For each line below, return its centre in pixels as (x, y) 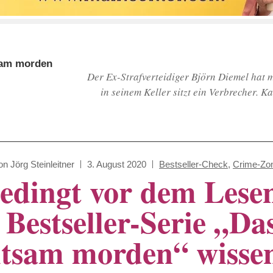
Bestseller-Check (193, 164)
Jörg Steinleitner (42, 164)
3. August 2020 (117, 164)
